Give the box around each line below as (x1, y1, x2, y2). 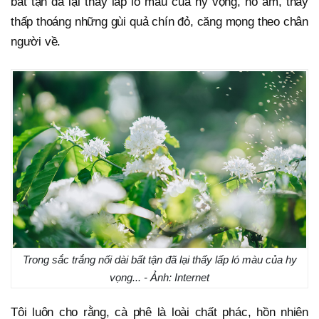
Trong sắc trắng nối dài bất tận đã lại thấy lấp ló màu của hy (22, 253, 297, 266)
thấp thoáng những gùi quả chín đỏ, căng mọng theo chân (11, 15, 308, 29)
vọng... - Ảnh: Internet (110, 271, 209, 284)
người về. (11, 35, 61, 49)
